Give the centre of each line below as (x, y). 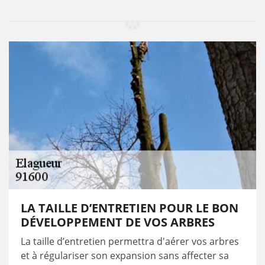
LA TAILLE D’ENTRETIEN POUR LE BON (130, 208)
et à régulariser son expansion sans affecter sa (125, 256)
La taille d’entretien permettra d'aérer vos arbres (130, 241)
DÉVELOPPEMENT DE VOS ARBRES (118, 222)
